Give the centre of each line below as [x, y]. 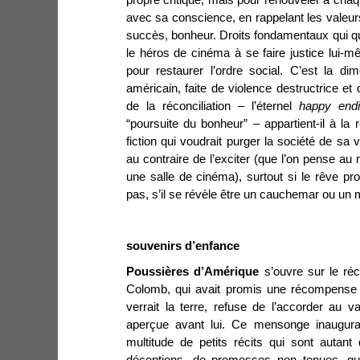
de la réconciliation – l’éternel [213, 106]
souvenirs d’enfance [183, 245]
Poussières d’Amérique [193, 271]
